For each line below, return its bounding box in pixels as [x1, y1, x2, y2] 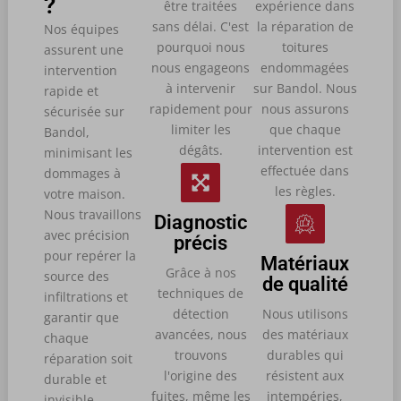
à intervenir [166, 79, 235, 97]
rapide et [43, 81, 98, 99]
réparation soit [43, 349, 132, 367]
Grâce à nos [165, 263, 236, 281]
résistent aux [266, 366, 345, 384]
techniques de [158, 284, 243, 302]
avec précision [43, 226, 130, 243]
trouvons [174, 346, 227, 363]
